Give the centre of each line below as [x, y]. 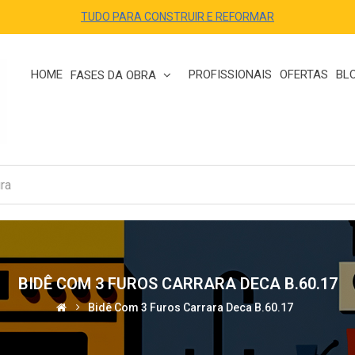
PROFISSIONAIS [230, 74]
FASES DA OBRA [115, 75]
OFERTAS [304, 74]
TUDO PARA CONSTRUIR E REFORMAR [177, 17]
